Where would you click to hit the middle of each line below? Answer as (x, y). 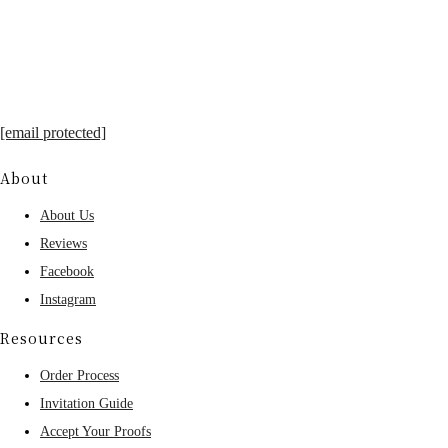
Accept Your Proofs (95, 431)
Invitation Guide (86, 403)
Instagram (68, 299)
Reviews (63, 243)
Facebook (67, 271)
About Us (67, 215)
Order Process (79, 375)
